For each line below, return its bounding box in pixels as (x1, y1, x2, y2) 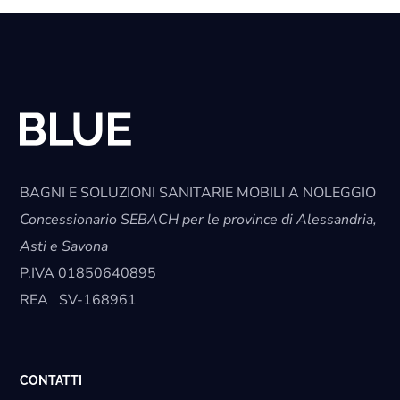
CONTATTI (20, 373, 83, 388)
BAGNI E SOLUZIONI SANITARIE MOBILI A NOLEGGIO (20, 183, 377, 204)
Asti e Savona (20, 237, 109, 257)
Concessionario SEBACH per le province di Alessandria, (20, 210, 378, 230)
